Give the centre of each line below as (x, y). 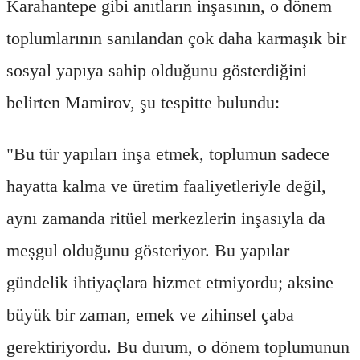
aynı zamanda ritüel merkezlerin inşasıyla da (166, 218)
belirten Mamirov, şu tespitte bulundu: (143, 102)
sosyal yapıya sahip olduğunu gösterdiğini (157, 70)
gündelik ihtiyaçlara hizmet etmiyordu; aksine (170, 282)
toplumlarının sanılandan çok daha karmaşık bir (176, 38)
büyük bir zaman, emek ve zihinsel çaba (150, 314)
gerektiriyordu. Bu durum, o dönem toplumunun (178, 346)
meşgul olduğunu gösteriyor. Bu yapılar (148, 250)
